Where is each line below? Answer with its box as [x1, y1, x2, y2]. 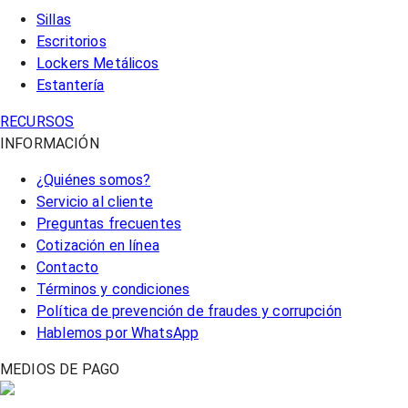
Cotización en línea [36, 236, 159, 254]
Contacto [36, 258, 99, 276]
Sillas [36, 10, 71, 28]
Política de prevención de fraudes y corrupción [36, 301, 342, 320]
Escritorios [36, 32, 107, 50]
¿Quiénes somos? [36, 170, 151, 189]
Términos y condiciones [36, 280, 190, 298]
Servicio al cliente [36, 192, 153, 210]
